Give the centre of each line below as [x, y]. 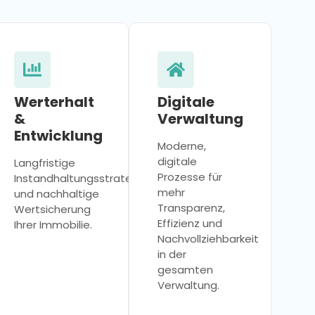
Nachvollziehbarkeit [208, 238]
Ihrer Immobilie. [53, 224]
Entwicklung [59, 135]
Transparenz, [191, 207]
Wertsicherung [53, 209]
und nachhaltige [57, 193]
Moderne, [181, 146]
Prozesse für [189, 176]
